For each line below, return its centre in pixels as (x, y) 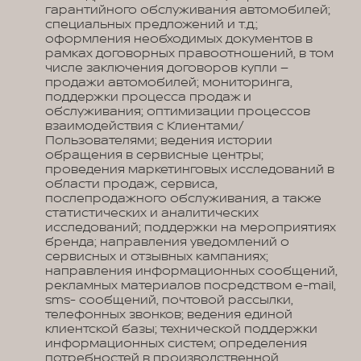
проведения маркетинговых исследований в (190, 170)
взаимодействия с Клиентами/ (144, 126)
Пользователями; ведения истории (159, 141)
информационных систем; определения (176, 344)
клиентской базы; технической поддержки (181, 329)
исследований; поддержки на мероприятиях (191, 228)
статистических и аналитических (152, 213)
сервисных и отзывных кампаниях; (157, 257)
